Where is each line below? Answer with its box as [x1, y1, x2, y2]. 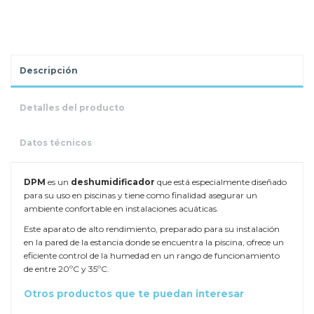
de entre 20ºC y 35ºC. [24, 263, 109, 274]
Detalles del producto [20, 102, 125, 114]
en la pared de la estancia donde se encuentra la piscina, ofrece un [24, 236, 284, 247]
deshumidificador [71, 177, 155, 188]
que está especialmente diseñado [155, 177, 287, 188]
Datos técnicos [20, 137, 92, 149]
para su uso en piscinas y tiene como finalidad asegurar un [24, 190, 257, 201]
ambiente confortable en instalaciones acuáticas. [24, 203, 219, 214]
